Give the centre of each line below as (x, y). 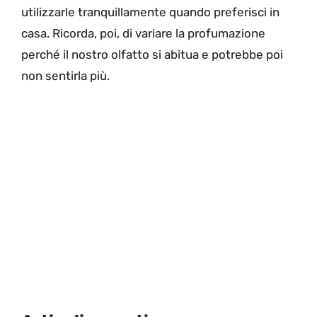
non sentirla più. (65, 76)
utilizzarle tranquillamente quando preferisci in (150, 12)
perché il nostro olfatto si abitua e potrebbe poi (152, 55)
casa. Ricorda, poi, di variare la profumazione (143, 34)
